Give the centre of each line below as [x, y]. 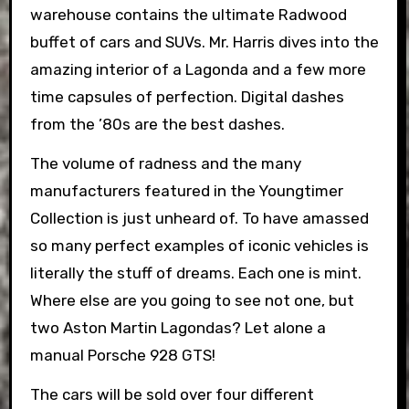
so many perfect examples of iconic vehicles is [199, 246]
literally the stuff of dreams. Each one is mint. [195, 273]
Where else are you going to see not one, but [192, 301]
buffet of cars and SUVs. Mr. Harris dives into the [204, 42]
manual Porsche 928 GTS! [122, 356]
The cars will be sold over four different [172, 395]
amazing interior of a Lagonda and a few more [198, 70]
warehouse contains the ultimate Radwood [188, 15]
